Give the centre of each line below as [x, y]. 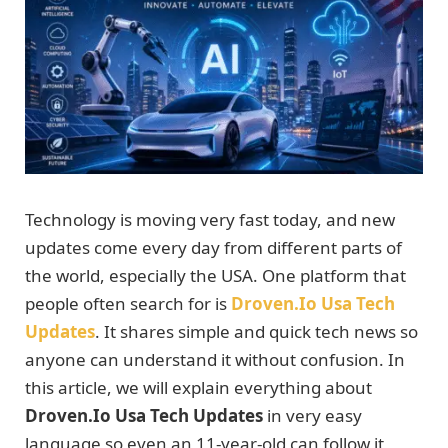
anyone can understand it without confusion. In [215, 359]
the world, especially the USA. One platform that [215, 275]
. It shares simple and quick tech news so [256, 331]
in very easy [312, 415]
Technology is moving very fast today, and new [210, 219]
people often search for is [128, 303]
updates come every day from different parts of [213, 247]
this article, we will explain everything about [198, 387]
